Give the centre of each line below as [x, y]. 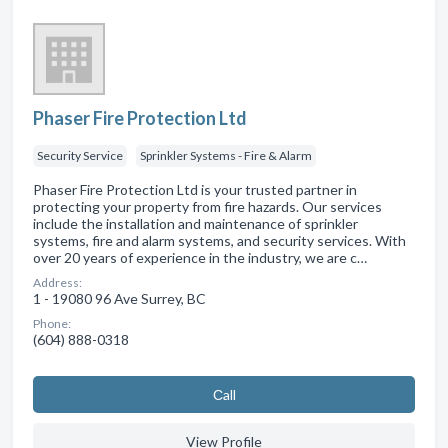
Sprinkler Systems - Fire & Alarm [226, 155]
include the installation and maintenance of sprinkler [195, 223]
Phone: [52, 323]
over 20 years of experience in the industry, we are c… [200, 257]
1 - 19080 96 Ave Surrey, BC [119, 298]
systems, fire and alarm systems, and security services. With [219, 240]
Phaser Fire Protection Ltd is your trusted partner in [195, 189]
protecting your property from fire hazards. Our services [207, 206]
